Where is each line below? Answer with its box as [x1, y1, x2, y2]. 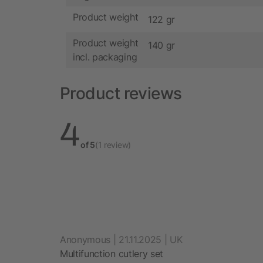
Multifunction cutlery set [60, 247, 163, 259]
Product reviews [60, 83, 182, 103]
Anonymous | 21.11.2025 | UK [60, 233, 183, 245]
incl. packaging [73, 51, 137, 63]
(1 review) [95, 139, 131, 150]
